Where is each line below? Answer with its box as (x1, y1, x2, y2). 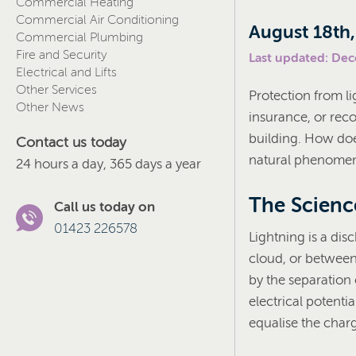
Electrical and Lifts (16, 65, 117, 79)
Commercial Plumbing (16, 30, 143, 44)
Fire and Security (16, 48, 107, 62)
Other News (16, 100, 84, 114)
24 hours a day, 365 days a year (16, 157, 201, 172)
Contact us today (16, 134, 126, 150)
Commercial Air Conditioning (16, 13, 179, 27)
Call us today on (54, 199, 155, 215)
